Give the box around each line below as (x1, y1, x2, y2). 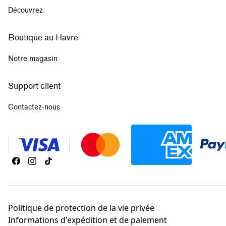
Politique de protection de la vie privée (8, 202, 154, 213)
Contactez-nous (8, 102, 60, 111)
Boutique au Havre (8, 32, 78, 42)
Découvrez (8, 6, 43, 15)
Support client (8, 81, 61, 91)
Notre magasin (8, 54, 58, 63)
